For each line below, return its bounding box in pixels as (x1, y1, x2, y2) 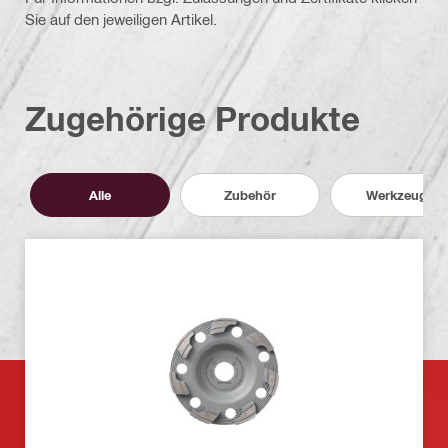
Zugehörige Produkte (25, 98, 360, 138)
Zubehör (224, 186, 276, 203)
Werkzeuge (366, 186, 434, 203)
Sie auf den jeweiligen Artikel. (25, 10, 217, 29)
